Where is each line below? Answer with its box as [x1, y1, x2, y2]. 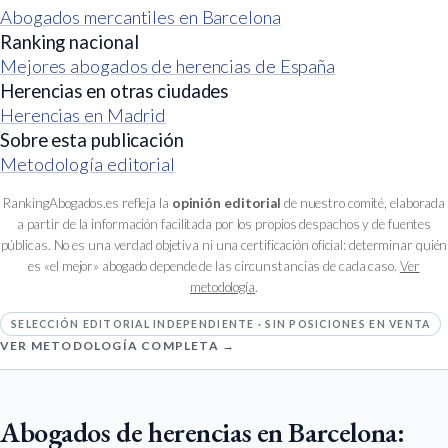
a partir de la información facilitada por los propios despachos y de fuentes [16, 216, 432, 233]
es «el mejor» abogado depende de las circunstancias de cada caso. [28, 258, 400, 275]
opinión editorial [171, 195, 282, 212]
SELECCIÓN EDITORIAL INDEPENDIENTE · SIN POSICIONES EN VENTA [11, 317, 431, 330]
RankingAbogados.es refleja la [2, 195, 172, 212]
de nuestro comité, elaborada [281, 195, 446, 212]
